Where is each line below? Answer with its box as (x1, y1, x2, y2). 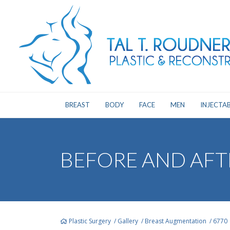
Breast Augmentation (145, 217, 206, 225)
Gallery (118, 217, 138, 225)
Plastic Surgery (69, 217, 111, 225)
